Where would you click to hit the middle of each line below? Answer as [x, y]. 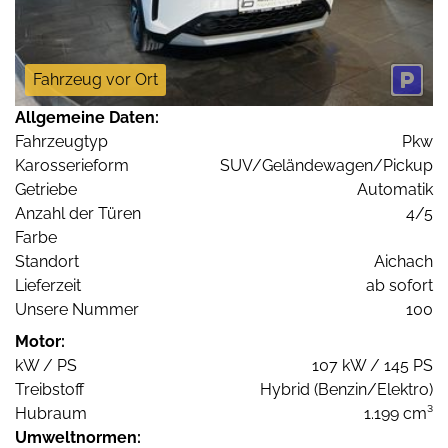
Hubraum [51, 413]
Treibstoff [49, 389]
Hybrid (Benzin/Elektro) [346, 389]
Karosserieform [72, 165]
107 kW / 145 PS [372, 365]
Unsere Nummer [77, 309]
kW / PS [46, 365]
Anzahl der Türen [78, 213]
